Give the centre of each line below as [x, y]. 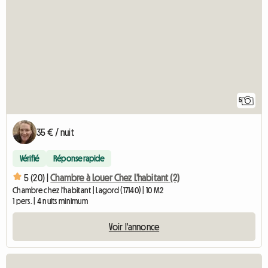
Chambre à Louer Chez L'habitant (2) [115, 177]
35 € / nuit [55, 133]
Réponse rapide [79, 159]
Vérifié [30, 159]
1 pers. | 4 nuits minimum [50, 201]
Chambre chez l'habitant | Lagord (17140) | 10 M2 [88, 191]
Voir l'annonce [134, 227]
